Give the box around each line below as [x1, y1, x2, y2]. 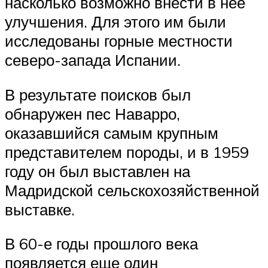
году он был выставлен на [5, 161, 190, 181]
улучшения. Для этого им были [5, 11, 226, 31]
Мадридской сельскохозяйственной [5, 180, 260, 200]
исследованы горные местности [5, 31, 233, 50]
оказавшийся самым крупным [5, 123, 218, 142]
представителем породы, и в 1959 [5, 142, 249, 162]
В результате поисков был [5, 84, 191, 104]
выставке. [5, 199, 75, 219]
